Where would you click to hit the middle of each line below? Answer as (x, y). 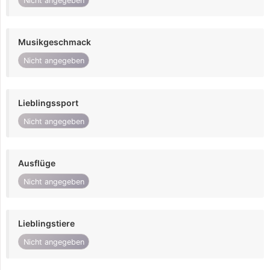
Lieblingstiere (46, 224)
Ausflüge (37, 163)
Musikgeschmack (55, 42)
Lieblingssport (48, 102)
